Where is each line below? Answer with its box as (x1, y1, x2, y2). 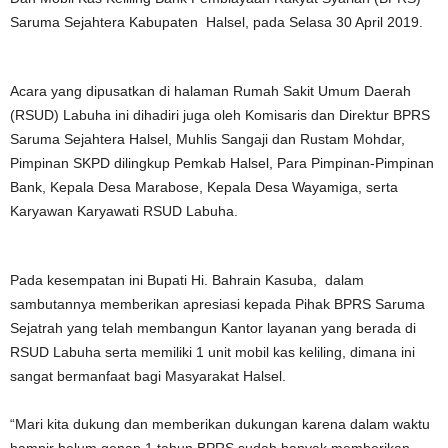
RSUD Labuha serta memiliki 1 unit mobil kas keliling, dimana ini (10, 344, 415, 360)
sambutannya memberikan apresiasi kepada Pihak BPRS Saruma (10, 296, 425, 312)
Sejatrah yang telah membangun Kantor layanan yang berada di (10, 320, 416, 336)
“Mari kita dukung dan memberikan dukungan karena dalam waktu (10, 416, 430, 432)
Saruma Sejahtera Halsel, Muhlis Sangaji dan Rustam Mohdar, (10, 131, 405, 147)
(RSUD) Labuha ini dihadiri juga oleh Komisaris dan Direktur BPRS (10, 107, 430, 123)
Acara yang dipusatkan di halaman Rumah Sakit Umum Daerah (10, 83, 411, 99)
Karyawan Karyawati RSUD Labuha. (10, 203, 238, 219)
